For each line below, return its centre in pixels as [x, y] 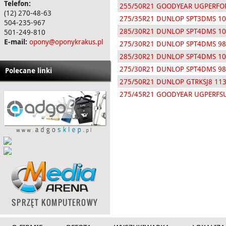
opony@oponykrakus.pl [66, 42]
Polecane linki [29, 70]
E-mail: [16, 42]
